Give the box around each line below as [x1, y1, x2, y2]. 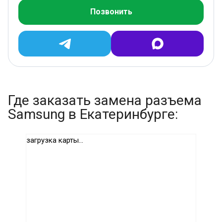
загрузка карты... [26, 136, 83, 145]
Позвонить [90, 7, 132, 17]
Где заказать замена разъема [8, 92, 202, 109]
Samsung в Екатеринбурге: [8, 106, 178, 123]
